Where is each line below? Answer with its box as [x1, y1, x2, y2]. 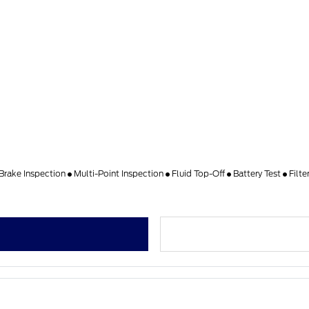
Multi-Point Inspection [72, 168, 166, 179]
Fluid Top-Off [170, 168, 228, 179]
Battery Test [231, 168, 283, 179]
